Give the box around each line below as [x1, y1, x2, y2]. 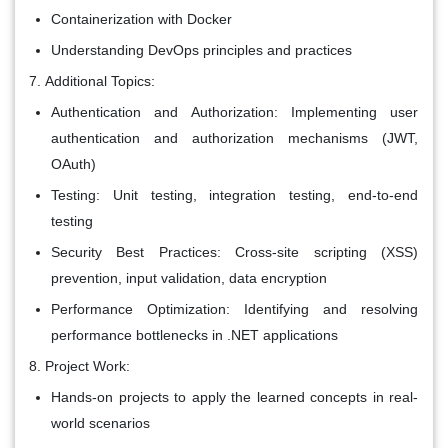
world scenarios [51, 414, 150, 431]
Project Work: [45, 357, 130, 374]
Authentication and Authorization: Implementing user [51, 103, 418, 120]
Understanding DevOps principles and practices [51, 41, 352, 58]
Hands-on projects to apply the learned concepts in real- [51, 388, 418, 405]
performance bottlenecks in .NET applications [51, 326, 338, 343]
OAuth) [51, 155, 96, 172]
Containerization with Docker [51, 10, 232, 27]
